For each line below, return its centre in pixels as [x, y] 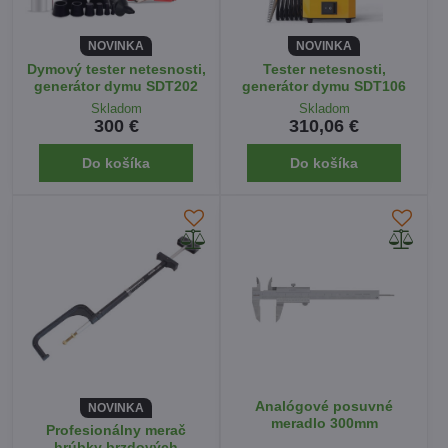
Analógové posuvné [324, 405]
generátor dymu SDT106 [324, 85]
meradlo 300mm [324, 422]
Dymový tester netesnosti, [116, 68]
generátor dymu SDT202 [116, 85]
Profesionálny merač [116, 430]
